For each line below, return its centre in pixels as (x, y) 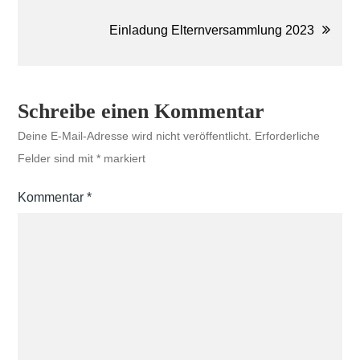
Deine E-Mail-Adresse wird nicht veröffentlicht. (135, 136)
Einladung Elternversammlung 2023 (211, 30)
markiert (123, 158)
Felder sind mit (57, 158)
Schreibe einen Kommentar (141, 111)
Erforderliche (288, 136)
